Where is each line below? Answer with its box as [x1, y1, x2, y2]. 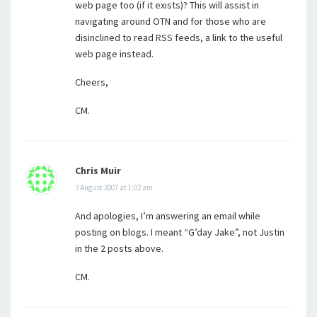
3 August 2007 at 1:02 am [75, 183, 153, 192]
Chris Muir [75, 164, 121, 177]
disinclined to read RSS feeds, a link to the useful [75, 31, 282, 44]
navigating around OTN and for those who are [75, 15, 266, 28]
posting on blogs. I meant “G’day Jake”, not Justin [75, 226, 284, 238]
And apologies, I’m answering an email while [75, 209, 260, 222]
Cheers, [75, 76, 108, 88]
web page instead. [75, 47, 154, 60]
